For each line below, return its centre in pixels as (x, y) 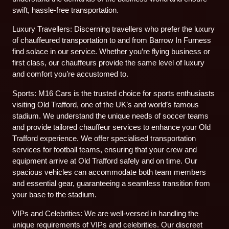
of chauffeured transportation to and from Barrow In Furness (112, 40)
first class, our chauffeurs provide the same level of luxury (109, 63)
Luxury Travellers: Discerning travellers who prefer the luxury (114, 29)
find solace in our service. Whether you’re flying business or (111, 52)
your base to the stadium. (55, 194)
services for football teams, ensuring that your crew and (105, 149)
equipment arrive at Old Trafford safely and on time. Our (105, 161)
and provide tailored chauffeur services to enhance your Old (112, 127)
